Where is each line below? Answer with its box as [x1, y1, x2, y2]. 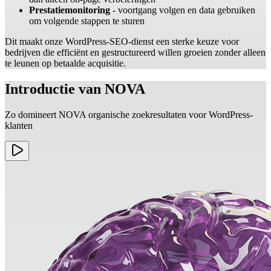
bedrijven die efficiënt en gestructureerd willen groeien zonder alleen [5, 47, 266, 58]
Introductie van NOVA [5, 80, 145, 97]
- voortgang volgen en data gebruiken [110, 5, 255, 16]
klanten [5, 120, 33, 131]
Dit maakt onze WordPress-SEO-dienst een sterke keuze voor [5, 36, 239, 47]
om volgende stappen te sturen [29, 16, 145, 27]
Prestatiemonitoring [29, 5, 110, 16]
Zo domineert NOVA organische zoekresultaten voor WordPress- [5, 109, 253, 120]
